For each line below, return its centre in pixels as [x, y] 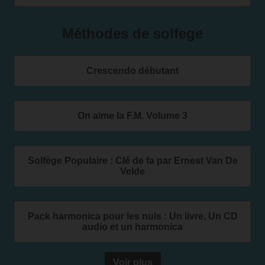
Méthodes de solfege [132, 33]
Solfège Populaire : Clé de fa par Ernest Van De [132, 161]
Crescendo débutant [132, 71]
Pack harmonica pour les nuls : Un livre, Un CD [132, 216]
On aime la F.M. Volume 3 [132, 116]
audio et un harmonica [132, 227]
